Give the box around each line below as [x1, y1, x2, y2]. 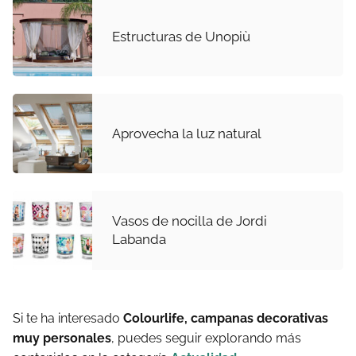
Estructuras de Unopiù [112, 28, 250, 44]
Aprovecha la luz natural [112, 125, 261, 141]
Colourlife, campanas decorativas [123, 311, 328, 327]
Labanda [112, 231, 166, 248]
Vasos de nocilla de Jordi [112, 213, 267, 230]
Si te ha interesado [13, 311, 123, 327]
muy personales [13, 331, 111, 346]
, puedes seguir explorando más [111, 331, 301, 346]
